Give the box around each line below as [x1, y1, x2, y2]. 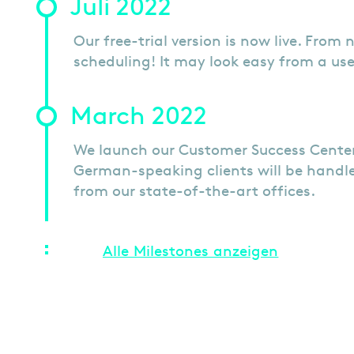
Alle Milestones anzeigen [103, 241, 279, 260]
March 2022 [70, 100, 207, 130]
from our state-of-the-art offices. [73, 181, 315, 200]
